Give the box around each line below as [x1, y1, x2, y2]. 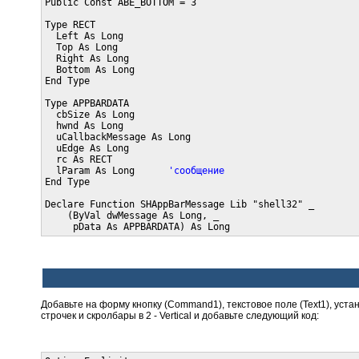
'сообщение [167, 165, 224, 177]
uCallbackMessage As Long [44, 131, 191, 143]
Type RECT [44, 19, 95, 31]
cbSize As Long [44, 109, 135, 121]
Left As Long [44, 30, 123, 42]
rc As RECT [44, 154, 112, 166]
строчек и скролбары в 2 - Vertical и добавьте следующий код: [40, 310, 319, 322]
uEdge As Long [44, 143, 129, 155]
